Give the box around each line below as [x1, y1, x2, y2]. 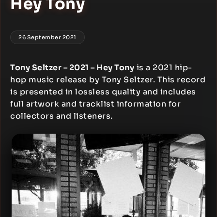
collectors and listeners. [10, 111, 113, 121]
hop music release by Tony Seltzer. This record [10, 75, 205, 85]
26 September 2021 [18, 34, 77, 41]
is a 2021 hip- [134, 62, 192, 73]
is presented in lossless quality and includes [10, 87, 196, 97]
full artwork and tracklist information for [10, 99, 181, 109]
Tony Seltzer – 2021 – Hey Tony [10, 62, 134, 73]
